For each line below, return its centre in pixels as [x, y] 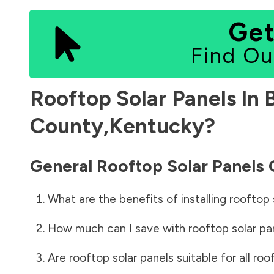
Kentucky [157, 126]
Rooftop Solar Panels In [147, 98]
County [67, 126]
